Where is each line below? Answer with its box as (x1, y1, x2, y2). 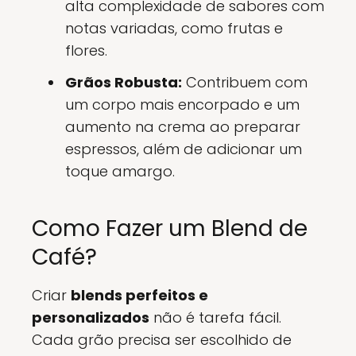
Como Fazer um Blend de (32, 213, 308, 244)
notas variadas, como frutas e (65, 18, 283, 38)
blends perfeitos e (71, 285, 208, 305)
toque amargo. (65, 161, 175, 181)
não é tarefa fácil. (149, 308, 281, 327)
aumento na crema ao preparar (65, 117, 300, 137)
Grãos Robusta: (65, 72, 182, 92)
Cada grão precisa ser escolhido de (32, 330, 292, 350)
